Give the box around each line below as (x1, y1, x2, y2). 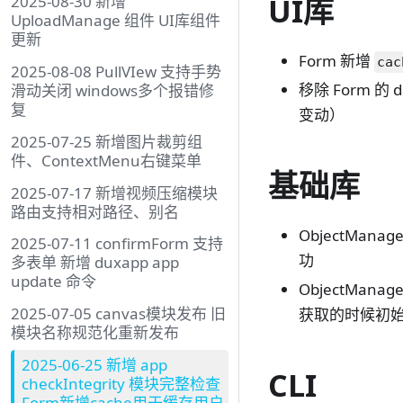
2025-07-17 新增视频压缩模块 (11, 182, 218, 203)
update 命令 (11, 271, 96, 292)
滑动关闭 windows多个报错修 (11, 80, 214, 102)
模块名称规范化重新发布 (11, 322, 179, 344)
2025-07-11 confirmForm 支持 (11, 233, 223, 255)
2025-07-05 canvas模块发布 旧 (11, 303, 226, 325)
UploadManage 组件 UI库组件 (11, 10, 220, 31)
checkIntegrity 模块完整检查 (22, 372, 220, 394)
